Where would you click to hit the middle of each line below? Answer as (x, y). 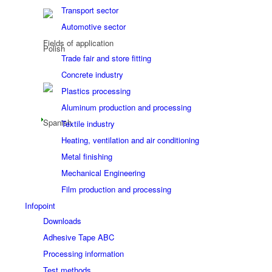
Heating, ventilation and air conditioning (130, 140)
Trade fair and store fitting (106, 58)
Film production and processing (116, 189)
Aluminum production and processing (126, 107)
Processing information (83, 253)
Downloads (62, 221)
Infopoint (40, 206)
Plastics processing (96, 91)
